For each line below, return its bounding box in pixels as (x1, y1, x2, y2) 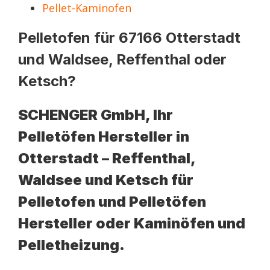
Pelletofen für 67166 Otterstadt (18, 29, 240, 46)
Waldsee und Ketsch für (18, 171, 193, 189)
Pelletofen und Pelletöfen (18, 193, 206, 210)
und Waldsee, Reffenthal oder (18, 51, 227, 68)
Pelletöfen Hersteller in (18, 128, 189, 145)
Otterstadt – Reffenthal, (18, 149, 195, 167)
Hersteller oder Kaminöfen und (18, 215, 245, 232)
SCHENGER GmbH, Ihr (18, 106, 173, 124)
